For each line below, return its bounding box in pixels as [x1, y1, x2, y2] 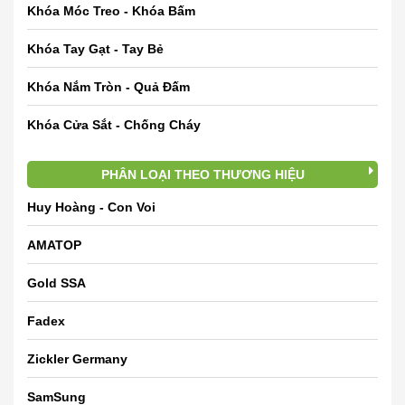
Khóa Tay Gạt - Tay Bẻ [27, 41, 164, 56]
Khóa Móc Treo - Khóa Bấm [27, 3, 195, 18]
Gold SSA [27, 275, 86, 290]
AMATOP [27, 237, 81, 252]
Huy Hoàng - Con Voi [27, 199, 155, 214]
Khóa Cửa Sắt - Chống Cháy [27, 117, 201, 132]
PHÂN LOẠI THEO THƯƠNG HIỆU [100, 166, 305, 182]
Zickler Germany [27, 351, 127, 366]
